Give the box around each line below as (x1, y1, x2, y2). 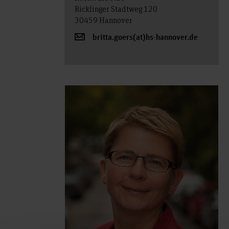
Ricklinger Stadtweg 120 (74, 3, 157, 14)
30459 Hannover (74, 14, 132, 25)
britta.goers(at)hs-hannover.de (92, 33, 198, 42)
